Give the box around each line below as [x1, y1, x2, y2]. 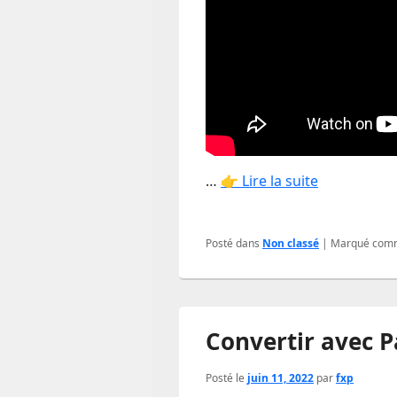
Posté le [206, 370, 247, 386]
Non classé [262, 236, 319, 252]
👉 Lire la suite [221, 171, 318, 191]
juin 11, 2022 [247, 370, 314, 386]
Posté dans [206, 236, 260, 252]
